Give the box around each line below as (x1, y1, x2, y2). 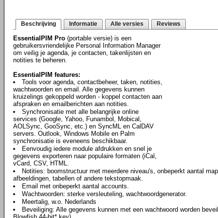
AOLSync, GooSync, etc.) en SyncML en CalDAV (13, 123, 154, 130)
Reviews (157, 20, 181, 27)
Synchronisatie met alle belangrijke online (22, 108, 139, 115)
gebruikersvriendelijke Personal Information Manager (13, 42, 161, 49)
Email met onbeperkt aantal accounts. (22, 182, 129, 190)
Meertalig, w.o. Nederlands (22, 198, 96, 205)
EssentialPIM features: (13, 71, 80, 78)
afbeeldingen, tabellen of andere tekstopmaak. (13, 175, 143, 182)
